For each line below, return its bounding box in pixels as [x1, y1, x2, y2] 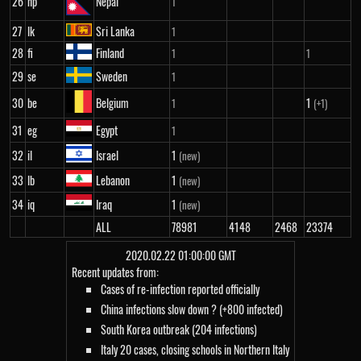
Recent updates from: [72, 263, 159, 280]
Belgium [96, 94, 129, 111]
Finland [96, 44, 124, 61]
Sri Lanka [96, 23, 135, 39]
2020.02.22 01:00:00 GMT [125, 247, 236, 263]
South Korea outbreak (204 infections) [101, 321, 257, 338]
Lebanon [96, 172, 130, 189]
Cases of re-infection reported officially [101, 280, 259, 297]
